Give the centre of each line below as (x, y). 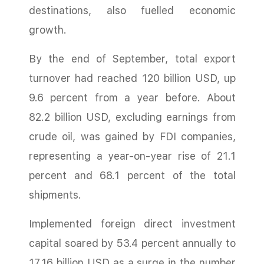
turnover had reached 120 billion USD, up (132, 78)
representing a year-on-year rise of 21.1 (132, 156)
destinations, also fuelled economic (132, 10)
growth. (48, 30)
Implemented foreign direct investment (132, 224)
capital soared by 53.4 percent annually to (132, 243)
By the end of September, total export (132, 59)
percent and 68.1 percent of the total (132, 175)
